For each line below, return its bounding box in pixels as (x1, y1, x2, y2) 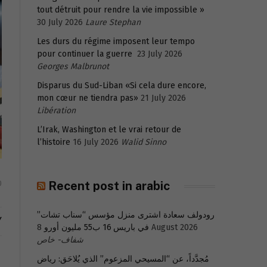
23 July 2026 (137, 49, 182, 59)
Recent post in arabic (48, 179, 170, 193)
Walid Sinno (121, 137, 166, 147)
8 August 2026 (149, 222, 198, 232)
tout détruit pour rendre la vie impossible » (37, 5, 204, 15)
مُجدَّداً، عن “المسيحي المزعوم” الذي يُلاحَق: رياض (37, 254, 209, 264)
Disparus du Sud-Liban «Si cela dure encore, (37, 80, 206, 91)
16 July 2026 (73, 137, 119, 147)
